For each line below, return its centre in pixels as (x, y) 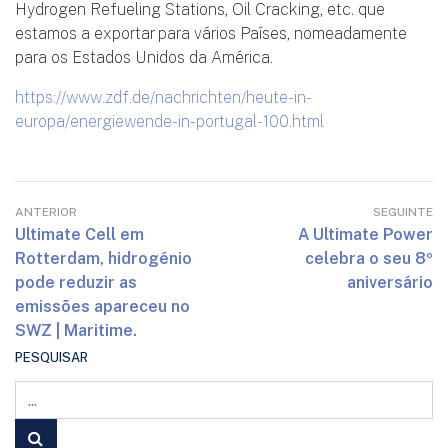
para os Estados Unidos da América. (144, 57)
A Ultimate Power (365, 234)
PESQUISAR (51, 357)
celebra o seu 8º (369, 258)
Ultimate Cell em (79, 234)
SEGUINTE (403, 212)
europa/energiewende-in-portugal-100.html (169, 121)
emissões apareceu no (102, 306)
